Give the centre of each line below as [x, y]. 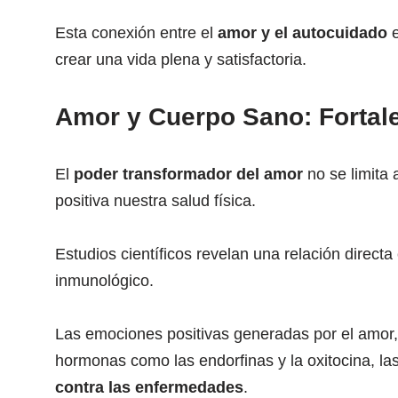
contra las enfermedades [149, 387]
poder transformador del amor [188, 174]
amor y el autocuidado [302, 33]
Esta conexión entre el [136, 33]
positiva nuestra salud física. [155, 201]
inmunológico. [104, 281]
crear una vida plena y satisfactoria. [181, 60]
